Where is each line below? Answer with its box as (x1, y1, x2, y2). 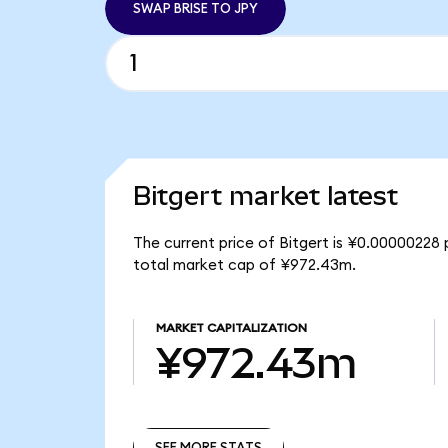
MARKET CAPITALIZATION (155, 322, 307, 335)
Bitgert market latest (132, 181, 398, 212)
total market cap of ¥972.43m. (132, 257, 356, 273)
